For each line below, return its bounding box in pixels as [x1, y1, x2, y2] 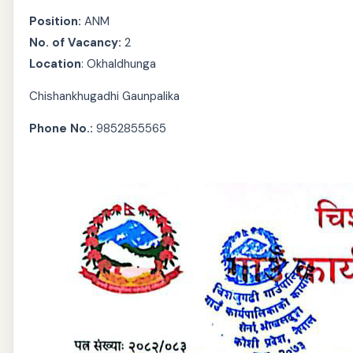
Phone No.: [29, 121, 93, 136]
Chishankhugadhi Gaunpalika [29, 88, 180, 104]
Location [29, 56, 81, 72]
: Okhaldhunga [81, 56, 156, 72]
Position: [29, 13, 81, 29]
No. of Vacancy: [29, 35, 121, 50]
